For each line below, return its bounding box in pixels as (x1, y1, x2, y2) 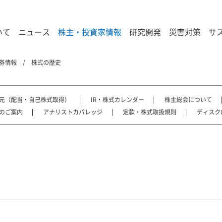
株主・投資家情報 (58, 26, 121, 38)
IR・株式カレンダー (91, 95, 144, 104)
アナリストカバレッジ (43, 108, 103, 116)
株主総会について (165, 95, 212, 104)
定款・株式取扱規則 (123, 108, 176, 116)
